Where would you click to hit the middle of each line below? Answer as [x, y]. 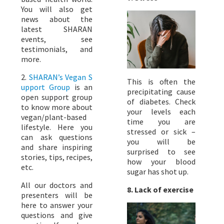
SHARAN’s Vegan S [61, 77]
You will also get [57, 9]
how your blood [161, 162]
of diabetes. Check [161, 102]
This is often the [161, 82]
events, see [57, 39]
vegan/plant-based [54, 117]
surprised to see [161, 152]
